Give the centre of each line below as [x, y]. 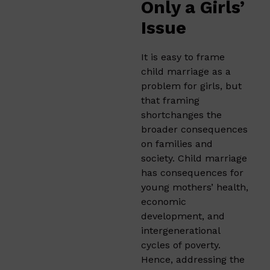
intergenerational [181, 230]
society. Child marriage [194, 158]
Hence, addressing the [193, 259]
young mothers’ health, [195, 187]
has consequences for [192, 172]
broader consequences [194, 129]
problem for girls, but [191, 86]
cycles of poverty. [181, 245]
